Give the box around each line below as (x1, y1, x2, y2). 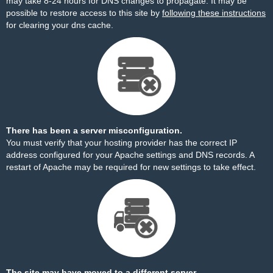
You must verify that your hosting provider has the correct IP (6, 138, 237, 147)
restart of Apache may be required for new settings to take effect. (6, 162, 256, 172)
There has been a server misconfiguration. (6, 126, 182, 135)
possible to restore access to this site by (6, 8, 162, 18)
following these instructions (162, 8, 266, 18)
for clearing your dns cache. (6, 20, 113, 30)
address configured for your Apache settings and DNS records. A (6, 150, 254, 160)
